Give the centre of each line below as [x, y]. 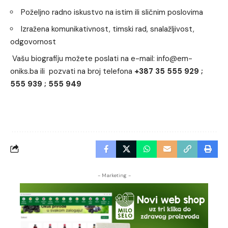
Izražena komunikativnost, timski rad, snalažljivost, [108, 29]
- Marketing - [114, 175]
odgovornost [33, 41]
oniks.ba [24, 71]
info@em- [175, 58]
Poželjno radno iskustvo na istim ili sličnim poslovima [112, 12]
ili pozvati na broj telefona [86, 71]
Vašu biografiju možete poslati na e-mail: [83, 58]
